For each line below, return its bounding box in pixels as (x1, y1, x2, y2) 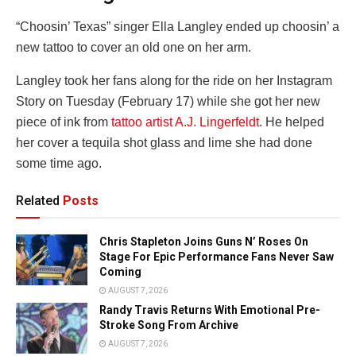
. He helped (259, 115, 324, 130)
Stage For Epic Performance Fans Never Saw (99, 250, 334, 264)
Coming (99, 265, 141, 279)
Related (16, 193, 60, 209)
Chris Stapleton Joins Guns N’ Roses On (99, 235, 308, 249)
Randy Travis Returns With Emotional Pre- (99, 304, 320, 317)
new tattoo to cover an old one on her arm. (16, 41, 251, 55)
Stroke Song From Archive (99, 319, 238, 332)
